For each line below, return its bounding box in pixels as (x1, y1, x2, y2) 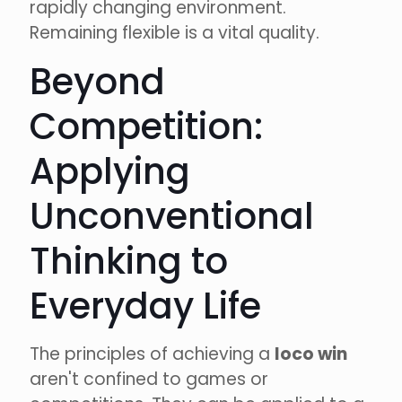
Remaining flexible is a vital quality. (30, 21, 319, 46)
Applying (30, 146, 190, 197)
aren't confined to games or (30, 367, 268, 392)
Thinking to (30, 236, 228, 287)
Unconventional (30, 191, 314, 242)
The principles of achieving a (30, 342, 275, 367)
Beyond (30, 57, 165, 108)
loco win (275, 342, 347, 367)
